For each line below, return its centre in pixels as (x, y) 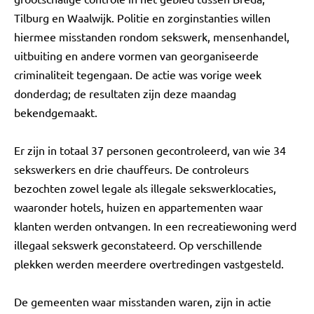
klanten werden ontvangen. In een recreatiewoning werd (155, 226)
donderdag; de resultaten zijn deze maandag (125, 93)
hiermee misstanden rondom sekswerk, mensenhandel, (152, 36)
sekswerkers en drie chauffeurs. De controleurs (131, 169)
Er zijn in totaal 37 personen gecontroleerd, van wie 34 (150, 150)
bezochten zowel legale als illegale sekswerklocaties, (145, 188)
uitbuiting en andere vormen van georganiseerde (136, 55)
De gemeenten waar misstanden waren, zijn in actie (143, 301)
